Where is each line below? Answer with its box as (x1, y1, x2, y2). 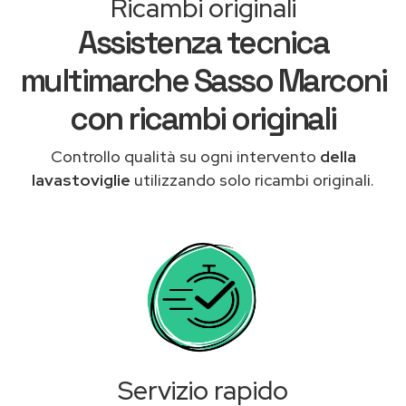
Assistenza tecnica (78, 22, 328, 63)
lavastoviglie (32, 169, 134, 190)
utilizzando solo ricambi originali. (134, 169, 374, 190)
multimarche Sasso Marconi (19, 60, 387, 101)
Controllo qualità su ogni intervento (50, 145, 320, 167)
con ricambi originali (70, 98, 336, 139)
